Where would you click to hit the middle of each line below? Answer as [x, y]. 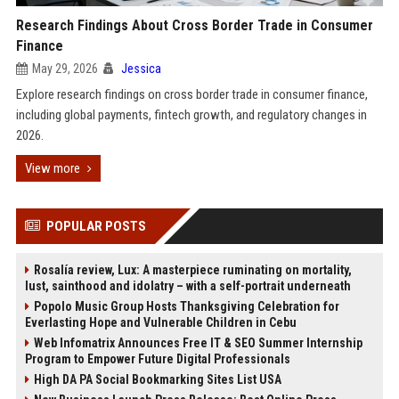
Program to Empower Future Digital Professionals [157, 359]
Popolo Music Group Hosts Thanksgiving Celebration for [186, 306]
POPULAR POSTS [96, 226]
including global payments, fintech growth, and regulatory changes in [191, 115]
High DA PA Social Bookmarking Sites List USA [157, 379]
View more [52, 168]
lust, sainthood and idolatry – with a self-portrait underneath [187, 286]
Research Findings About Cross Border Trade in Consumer [194, 25]
